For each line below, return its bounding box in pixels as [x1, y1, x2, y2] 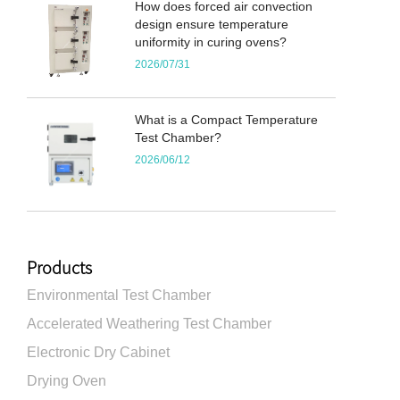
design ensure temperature [135, 17, 289, 32]
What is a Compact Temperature [135, 112, 319, 128]
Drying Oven [27, 372, 106, 388]
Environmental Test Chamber [27, 287, 211, 303]
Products [27, 255, 92, 279]
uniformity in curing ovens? [135, 35, 287, 50]
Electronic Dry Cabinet [27, 344, 170, 360]
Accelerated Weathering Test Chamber [27, 315, 271, 331]
